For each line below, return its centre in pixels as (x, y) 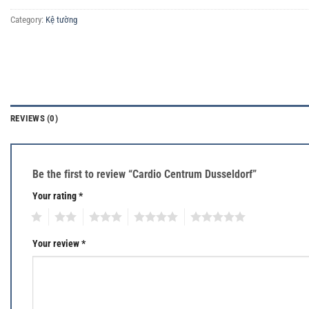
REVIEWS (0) (34, 119)
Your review (57, 243)
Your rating (56, 197)
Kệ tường (61, 20)
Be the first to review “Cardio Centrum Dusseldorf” (146, 175)
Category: (28, 20)
